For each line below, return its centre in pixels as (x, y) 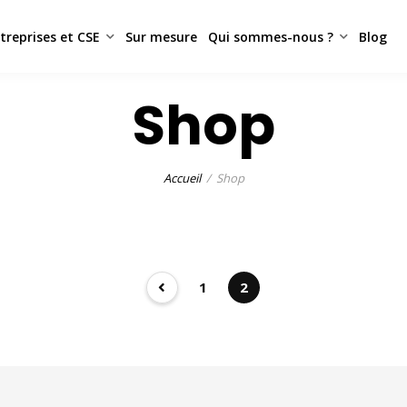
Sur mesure (161, 36)
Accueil (182, 178)
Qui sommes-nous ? (270, 36)
